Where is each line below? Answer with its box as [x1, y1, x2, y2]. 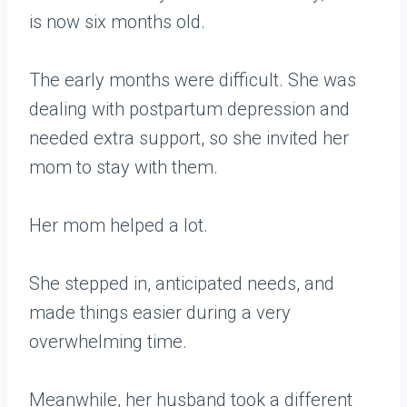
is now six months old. [29, 11, 205, 34]
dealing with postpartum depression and [29, 98, 350, 121]
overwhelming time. [29, 331, 187, 353]
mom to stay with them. [29, 156, 218, 179]
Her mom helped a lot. [29, 214, 208, 237]
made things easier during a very [29, 302, 291, 324]
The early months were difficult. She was [29, 69, 356, 92]
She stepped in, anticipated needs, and [29, 273, 334, 295]
